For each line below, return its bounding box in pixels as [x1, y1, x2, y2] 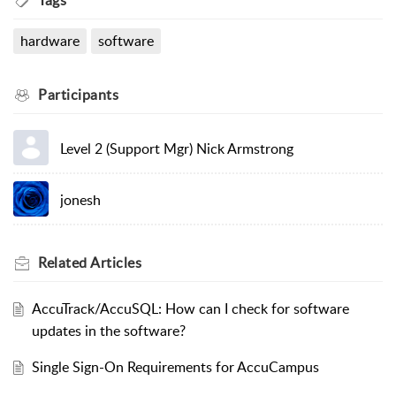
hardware [20, 31, 80, 51]
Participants [38, 85, 118, 105]
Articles [90, 253, 141, 273]
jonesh [59, 189, 101, 209]
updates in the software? [31, 321, 186, 341]
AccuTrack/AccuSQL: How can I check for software [31, 299, 349, 319]
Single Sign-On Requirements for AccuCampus [31, 357, 319, 377]
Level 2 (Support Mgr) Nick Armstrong [59, 138, 293, 158]
